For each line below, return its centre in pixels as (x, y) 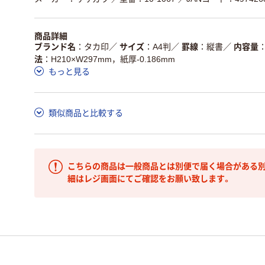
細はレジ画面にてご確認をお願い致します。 (149, 179)
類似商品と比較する (86, 113)
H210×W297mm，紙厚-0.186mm (113, 59)
